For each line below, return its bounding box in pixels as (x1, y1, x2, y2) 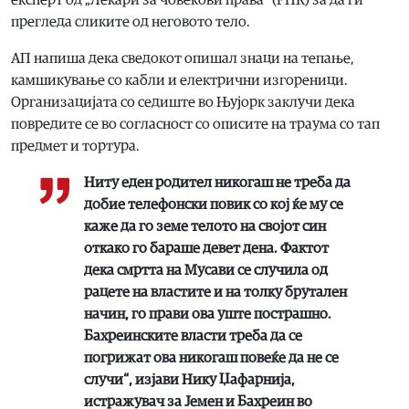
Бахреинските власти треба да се (84, 328, 302, 343)
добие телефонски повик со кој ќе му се (84, 196, 343, 212)
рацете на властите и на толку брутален (84, 284, 347, 299)
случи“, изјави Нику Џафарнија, (84, 372, 295, 387)
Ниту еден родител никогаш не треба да (84, 174, 351, 190)
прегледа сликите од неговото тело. (11, 14, 250, 29)
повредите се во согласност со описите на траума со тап (11, 116, 380, 131)
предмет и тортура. (11, 138, 140, 153)
